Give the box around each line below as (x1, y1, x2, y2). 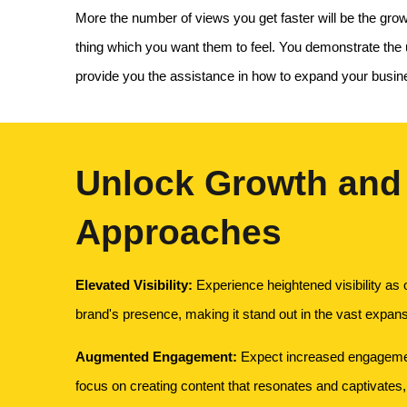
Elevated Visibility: (75, 277, 194, 293)
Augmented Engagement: (75, 349, 238, 364)
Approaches (75, 213, 283, 252)
